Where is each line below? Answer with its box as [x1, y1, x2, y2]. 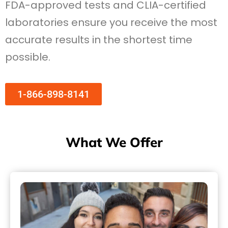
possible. [5, 49, 50, 64]
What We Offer [65, 134, 163, 151]
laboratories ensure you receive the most [5, 15, 217, 30]
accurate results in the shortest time [5, 32, 192, 47]
